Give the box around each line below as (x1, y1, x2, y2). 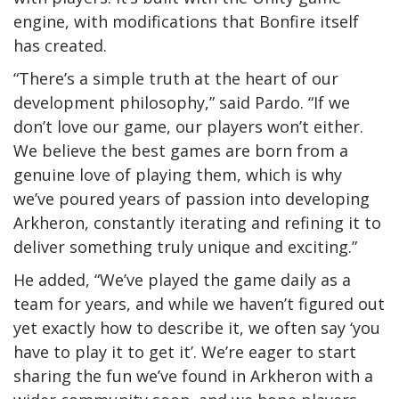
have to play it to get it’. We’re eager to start (13, 340, 356, 362)
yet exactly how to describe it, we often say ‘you (13, 316, 380, 338)
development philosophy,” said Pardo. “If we (13, 91, 350, 113)
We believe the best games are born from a (13, 139, 348, 161)
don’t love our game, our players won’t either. (13, 115, 363, 137)
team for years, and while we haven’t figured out (13, 292, 385, 314)
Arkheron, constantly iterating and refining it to (13, 211, 381, 233)
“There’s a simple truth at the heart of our (13, 67, 338, 89)
